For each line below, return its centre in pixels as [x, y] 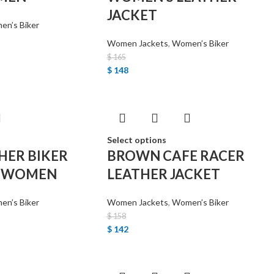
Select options [136, 140]
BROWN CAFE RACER [176, 156]
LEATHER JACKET [163, 174]
